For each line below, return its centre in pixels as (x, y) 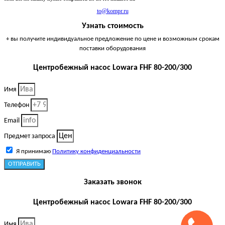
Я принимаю (34, 151)
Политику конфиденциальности (96, 151)
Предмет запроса (30, 136)
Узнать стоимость (113, 26)
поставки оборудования (113, 48)
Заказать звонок (113, 182)
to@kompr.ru (113, 11)
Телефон (17, 105)
